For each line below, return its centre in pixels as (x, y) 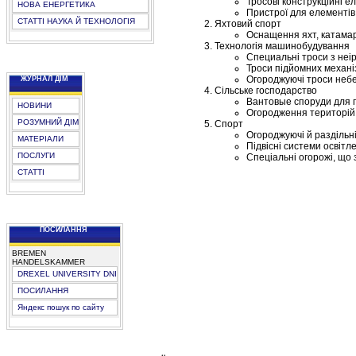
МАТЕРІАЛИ (41, 139)
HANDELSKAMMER (48, 262)
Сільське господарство (265, 91)
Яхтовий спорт (248, 24)
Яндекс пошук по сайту (61, 307)
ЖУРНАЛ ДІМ (44, 79)
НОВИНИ (35, 105)
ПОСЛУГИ (36, 155)
